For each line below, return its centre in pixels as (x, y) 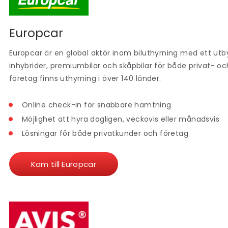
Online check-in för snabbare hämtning (96, 105)
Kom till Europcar (63, 164)
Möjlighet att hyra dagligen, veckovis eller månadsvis (120, 119)
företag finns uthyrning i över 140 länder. (86, 79)
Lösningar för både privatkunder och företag (105, 133)
